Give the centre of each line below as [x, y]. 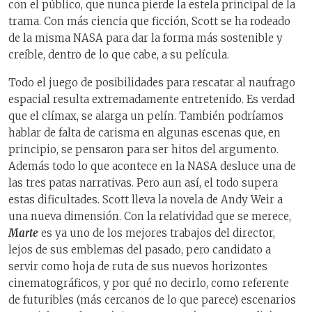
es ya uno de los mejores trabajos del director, [157, 233]
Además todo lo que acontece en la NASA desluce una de [152, 166]
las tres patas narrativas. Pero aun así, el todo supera [143, 183]
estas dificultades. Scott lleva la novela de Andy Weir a [146, 200]
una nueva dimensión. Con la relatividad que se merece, [150, 217]
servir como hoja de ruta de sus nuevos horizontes [138, 267]
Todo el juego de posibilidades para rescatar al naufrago [152, 83]
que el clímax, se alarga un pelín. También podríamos [146, 116]
